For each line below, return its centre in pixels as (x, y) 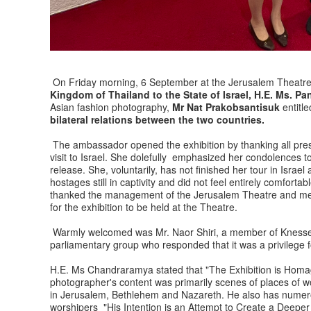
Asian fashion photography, (110, 107)
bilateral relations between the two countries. (157, 120)
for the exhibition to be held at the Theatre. (144, 207)
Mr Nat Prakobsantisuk (225, 107)
